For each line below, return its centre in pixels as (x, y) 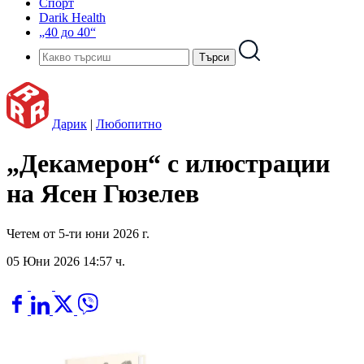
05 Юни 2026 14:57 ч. (66, 261)
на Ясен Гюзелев (103, 194)
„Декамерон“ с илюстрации (168, 164)
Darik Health (72, 17)
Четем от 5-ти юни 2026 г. (78, 233)
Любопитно (129, 124)
